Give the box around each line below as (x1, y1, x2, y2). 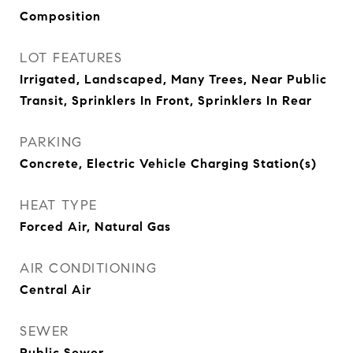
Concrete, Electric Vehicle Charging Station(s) (20, 156, 317, 171)
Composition (20, 9, 101, 24)
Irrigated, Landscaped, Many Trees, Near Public (20, 72, 327, 87)
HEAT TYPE (20, 197, 98, 214)
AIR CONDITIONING (20, 260, 157, 277)
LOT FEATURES (20, 50, 122, 66)
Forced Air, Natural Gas (20, 219, 171, 234)
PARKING (20, 134, 83, 150)
